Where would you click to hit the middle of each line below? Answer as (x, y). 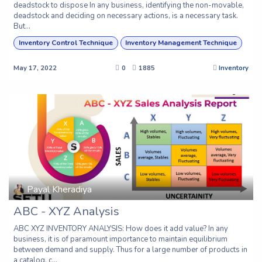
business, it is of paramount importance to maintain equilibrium (120, 239)
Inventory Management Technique (181, 43)
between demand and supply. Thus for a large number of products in (130, 249)
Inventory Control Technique (65, 43)
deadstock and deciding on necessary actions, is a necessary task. (126, 16)
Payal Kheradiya (60, 190)
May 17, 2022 (35, 68)
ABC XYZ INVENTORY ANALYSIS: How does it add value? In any (121, 228)
